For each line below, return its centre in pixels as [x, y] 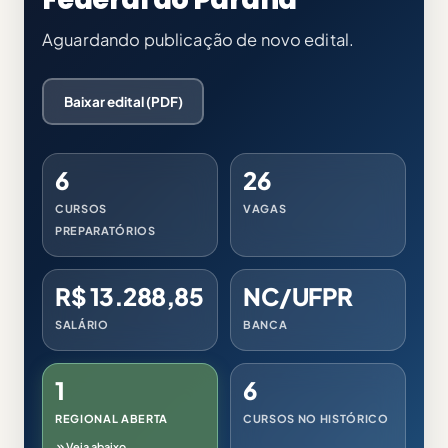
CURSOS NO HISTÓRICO [316, 418]
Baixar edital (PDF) [123, 101]
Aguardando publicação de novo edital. [198, 39]
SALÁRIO [82, 324]
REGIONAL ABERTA [111, 418]
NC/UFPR [298, 296]
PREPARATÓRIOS [105, 230]
